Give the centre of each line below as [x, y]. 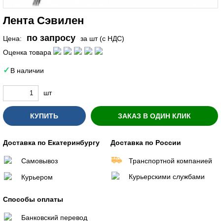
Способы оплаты [33, 199]
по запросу [51, 38]
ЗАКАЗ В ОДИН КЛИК [154, 116]
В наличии [27, 70]
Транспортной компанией [170, 161]
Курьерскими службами [167, 176]
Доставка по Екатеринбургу [51, 142]
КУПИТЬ [44, 116]
